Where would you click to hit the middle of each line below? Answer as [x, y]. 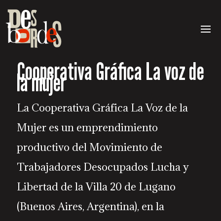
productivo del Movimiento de [89, 147]
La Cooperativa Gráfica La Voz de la [102, 108]
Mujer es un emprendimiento [87, 128]
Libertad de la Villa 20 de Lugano [96, 187]
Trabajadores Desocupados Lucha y [103, 167]
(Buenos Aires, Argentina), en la [90, 206]
